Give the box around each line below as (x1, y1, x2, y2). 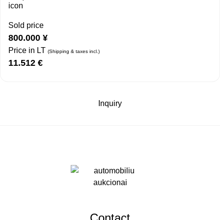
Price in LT (8, 46, 48, 55)
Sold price (8, 21, 44, 30)
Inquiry (98, 99, 122, 108)
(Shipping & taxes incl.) (48, 49, 100, 55)
